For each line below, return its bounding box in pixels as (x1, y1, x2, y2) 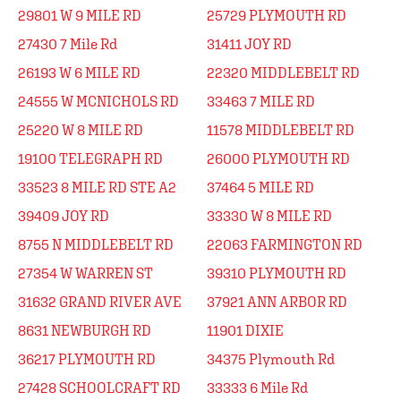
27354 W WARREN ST (18, 265, 153, 281)
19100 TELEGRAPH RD (18, 150, 163, 166)
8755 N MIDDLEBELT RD (18, 236, 174, 252)
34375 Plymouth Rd (207, 351, 335, 367)
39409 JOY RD (18, 208, 109, 224)
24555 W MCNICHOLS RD (18, 93, 179, 109)
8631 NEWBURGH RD (18, 322, 151, 338)
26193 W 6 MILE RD (18, 64, 141, 81)
